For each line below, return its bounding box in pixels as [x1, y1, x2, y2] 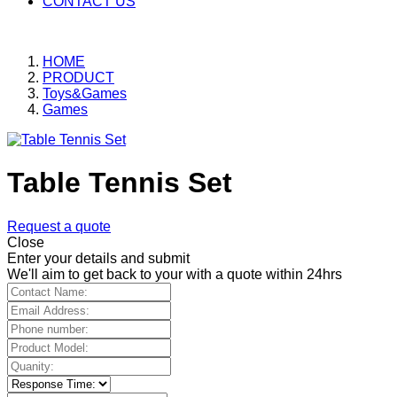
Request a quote [7, 218, 111, 234]
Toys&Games [43, 86, 127, 101]
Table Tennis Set [7, 167, 232, 199]
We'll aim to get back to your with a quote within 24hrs [7, 266, 342, 282]
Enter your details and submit [7, 250, 190, 266]
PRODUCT [43, 70, 114, 85]
